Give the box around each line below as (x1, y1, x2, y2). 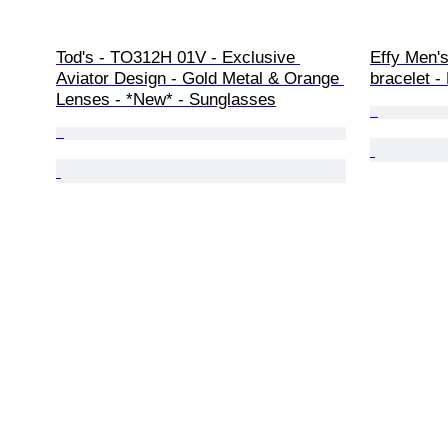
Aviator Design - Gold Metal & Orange (56, 68, 344, 88)
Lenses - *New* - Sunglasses (56, 89, 276, 109)
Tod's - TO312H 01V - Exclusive (56, 47, 300, 67)
